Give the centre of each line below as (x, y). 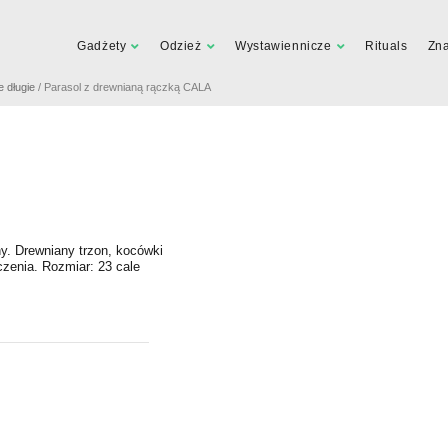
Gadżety (102, 46)
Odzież (181, 46)
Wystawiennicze (283, 46)
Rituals (386, 46)
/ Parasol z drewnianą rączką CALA (123, 87)
